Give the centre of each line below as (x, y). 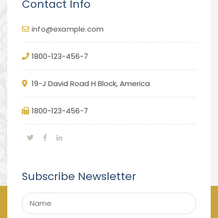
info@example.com (68, 29)
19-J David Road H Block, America (91, 83)
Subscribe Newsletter (79, 176)
